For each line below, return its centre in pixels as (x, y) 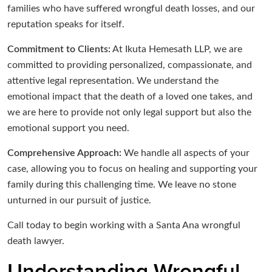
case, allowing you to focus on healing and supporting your (132, 169)
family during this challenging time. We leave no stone (122, 185)
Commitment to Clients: (59, 49)
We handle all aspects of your (185, 153)
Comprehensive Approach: (64, 153)
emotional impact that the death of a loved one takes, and (130, 97)
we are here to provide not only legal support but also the (129, 113)
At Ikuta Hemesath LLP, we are (176, 49)
